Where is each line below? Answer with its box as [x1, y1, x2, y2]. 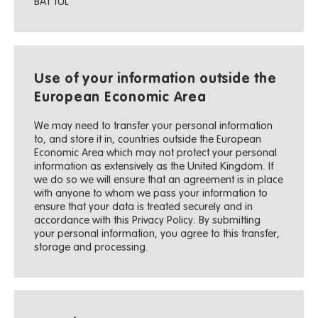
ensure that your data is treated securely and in [34, 201, 253, 212]
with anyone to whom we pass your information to [34, 187, 268, 199]
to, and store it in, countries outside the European [34, 133, 262, 145]
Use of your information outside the [34, 72, 277, 87]
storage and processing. [34, 241, 149, 253]
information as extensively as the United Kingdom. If [34, 160, 274, 172]
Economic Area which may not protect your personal [34, 147, 278, 158]
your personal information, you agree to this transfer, [34, 228, 280, 239]
